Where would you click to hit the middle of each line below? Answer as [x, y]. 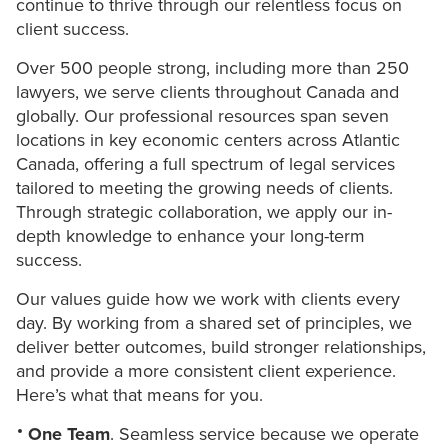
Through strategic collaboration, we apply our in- [204, 212]
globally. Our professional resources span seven [202, 116]
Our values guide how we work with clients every [208, 299]
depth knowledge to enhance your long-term [190, 236]
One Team [69, 434]
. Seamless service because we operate [264, 434]
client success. [72, 29]
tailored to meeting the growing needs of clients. [204, 188]
